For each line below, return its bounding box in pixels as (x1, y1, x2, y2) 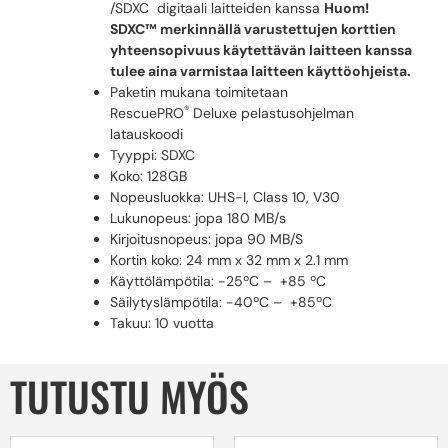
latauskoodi (110, 125, 183, 144)
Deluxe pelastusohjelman (189, 104, 354, 123)
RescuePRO (110, 104, 184, 123)
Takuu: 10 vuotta (110, 314, 214, 333)
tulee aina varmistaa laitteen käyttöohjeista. (110, 62, 411, 81)
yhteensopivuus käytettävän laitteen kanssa (110, 41, 412, 60)
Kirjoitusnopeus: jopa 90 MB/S (110, 230, 303, 249)
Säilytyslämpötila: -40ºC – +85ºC (110, 293, 332, 312)
